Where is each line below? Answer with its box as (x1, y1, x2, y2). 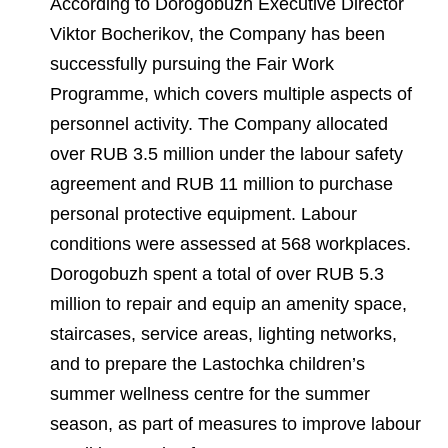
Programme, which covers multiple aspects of (50, 84, 412, 104)
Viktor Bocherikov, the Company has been (50, 24, 385, 44)
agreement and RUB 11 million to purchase (50, 174, 393, 194)
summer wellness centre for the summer (50, 384, 370, 404)
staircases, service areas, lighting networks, (50, 324, 397, 344)
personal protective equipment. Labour (50, 204, 357, 224)
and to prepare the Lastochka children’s (50, 354, 365, 374)
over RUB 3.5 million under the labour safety (50, 144, 403, 164)
